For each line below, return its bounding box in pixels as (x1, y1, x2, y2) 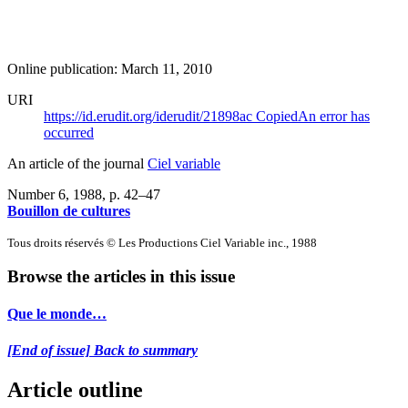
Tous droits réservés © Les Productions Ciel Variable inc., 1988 (7, 235, 317, 250)
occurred (44, 124, 94, 140)
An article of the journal (7, 155, 148, 171)
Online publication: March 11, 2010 (7, 60, 212, 76)
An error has (298, 107, 370, 124)
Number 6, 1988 (7, 186, 102, 202)
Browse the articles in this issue (7, 267, 235, 287)
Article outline (7, 378, 143, 403)
